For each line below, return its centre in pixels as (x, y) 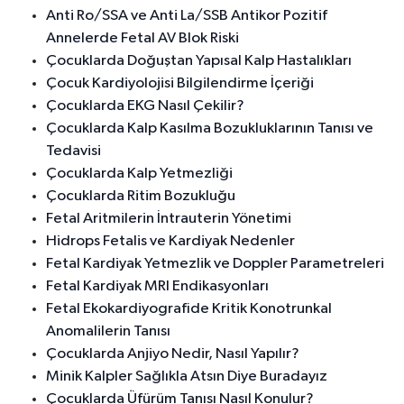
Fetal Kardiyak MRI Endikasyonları (157, 287)
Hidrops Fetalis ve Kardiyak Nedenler (170, 242)
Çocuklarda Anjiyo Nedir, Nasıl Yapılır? (173, 354)
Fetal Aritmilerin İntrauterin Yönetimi (169, 219)
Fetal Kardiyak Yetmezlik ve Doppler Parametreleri (215, 264)
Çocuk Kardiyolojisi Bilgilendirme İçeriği (180, 84)
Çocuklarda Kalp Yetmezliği (139, 174)
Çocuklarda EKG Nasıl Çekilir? (145, 106)
